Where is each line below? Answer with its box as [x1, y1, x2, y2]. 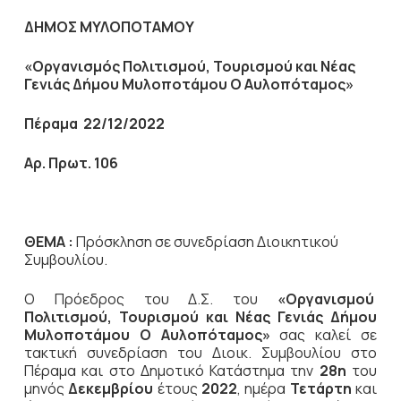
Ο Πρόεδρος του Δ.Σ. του [23, 289, 278, 309]
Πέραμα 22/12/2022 [23, 114, 165, 133]
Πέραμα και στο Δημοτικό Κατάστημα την [23, 361, 320, 380]
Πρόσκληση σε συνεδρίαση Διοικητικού [73, 232, 338, 252]
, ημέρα [237, 379, 290, 398]
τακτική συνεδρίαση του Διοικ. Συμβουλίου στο [23, 343, 378, 363]
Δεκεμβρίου [68, 379, 154, 398]
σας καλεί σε [279, 325, 378, 345]
